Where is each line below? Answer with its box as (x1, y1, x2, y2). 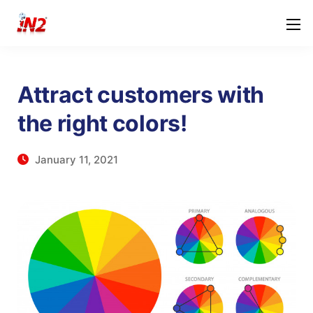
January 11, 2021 (32, 153, 118, 166)
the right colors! (17, 110, 187, 137)
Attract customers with (17, 81, 264, 108)
